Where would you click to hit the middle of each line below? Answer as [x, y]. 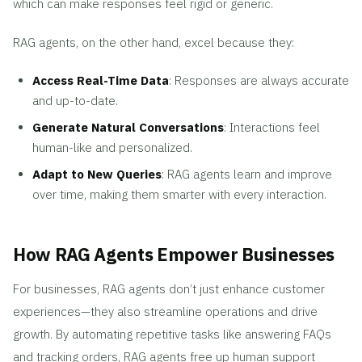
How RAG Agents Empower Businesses [174, 254]
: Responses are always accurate [259, 80]
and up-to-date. [75, 100]
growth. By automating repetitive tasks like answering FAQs [172, 334]
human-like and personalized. [112, 147]
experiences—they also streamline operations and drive [165, 311]
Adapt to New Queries [97, 174]
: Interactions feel [272, 127]
